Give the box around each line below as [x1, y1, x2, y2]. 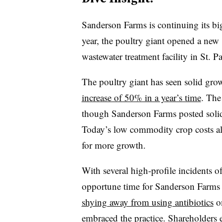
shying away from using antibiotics [81, 195, 214, 208]
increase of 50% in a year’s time [81, 91, 201, 104]
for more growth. [81, 138, 146, 151]
